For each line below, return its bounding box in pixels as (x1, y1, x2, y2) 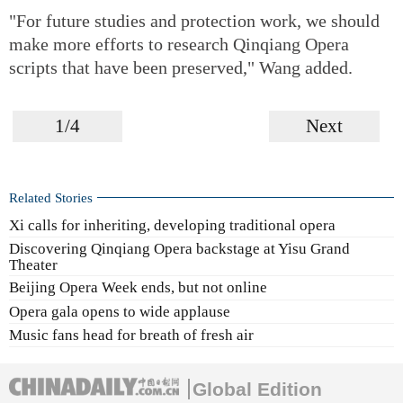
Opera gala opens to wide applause (9, 302, 230, 320)
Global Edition (193, 379, 322, 400)
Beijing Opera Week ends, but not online (9, 279, 267, 297)
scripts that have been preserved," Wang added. (9, 57, 353, 77)
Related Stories (9, 189, 93, 205)
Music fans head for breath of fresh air (9, 327, 254, 345)
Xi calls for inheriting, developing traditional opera (9, 216, 336, 234)
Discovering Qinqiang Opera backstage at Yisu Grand (9, 240, 350, 258)
